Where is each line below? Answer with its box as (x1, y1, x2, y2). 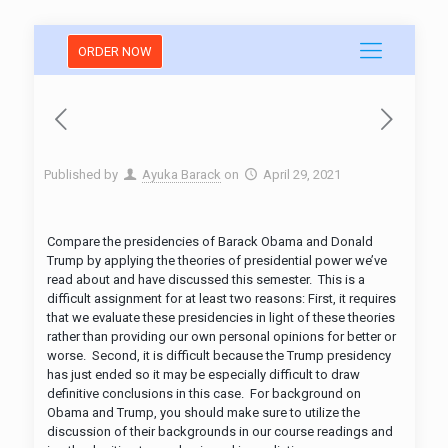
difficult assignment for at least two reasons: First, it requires (47, 291, 397, 306)
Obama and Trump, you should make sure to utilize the (47, 405, 361, 420)
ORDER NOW (77, 43, 152, 59)
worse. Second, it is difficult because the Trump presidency (47, 348, 392, 363)
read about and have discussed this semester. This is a (47, 272, 366, 287)
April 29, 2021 (262, 167, 341, 182)
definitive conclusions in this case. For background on (47, 386, 362, 401)
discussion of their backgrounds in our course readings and (47, 424, 394, 439)
